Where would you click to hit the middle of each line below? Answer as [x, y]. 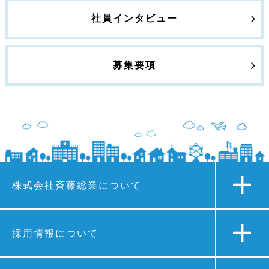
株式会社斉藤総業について [77, 185]
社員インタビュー [134, 18]
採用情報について [55, 233]
